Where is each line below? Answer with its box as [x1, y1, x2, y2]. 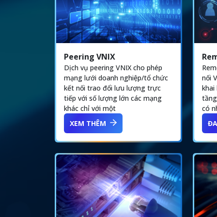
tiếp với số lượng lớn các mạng [64, 93, 162, 103]
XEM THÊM [70, 118, 106, 128]
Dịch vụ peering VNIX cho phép [64, 62, 162, 72]
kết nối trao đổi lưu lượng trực [64, 83, 161, 93]
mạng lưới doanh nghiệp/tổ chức [64, 73, 168, 82]
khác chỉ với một [64, 103, 116, 113]
